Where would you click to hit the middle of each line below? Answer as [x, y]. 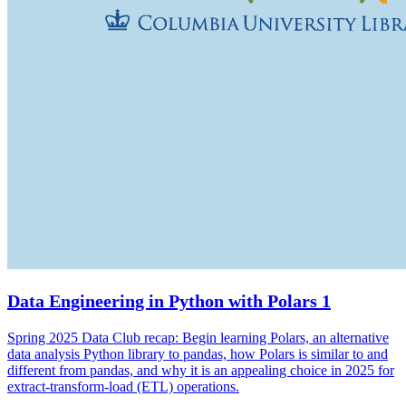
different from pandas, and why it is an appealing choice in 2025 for [201, 370]
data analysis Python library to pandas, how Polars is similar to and [198, 353]
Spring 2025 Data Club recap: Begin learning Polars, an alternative [198, 337]
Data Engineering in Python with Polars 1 [169, 300]
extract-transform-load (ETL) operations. [123, 386]
